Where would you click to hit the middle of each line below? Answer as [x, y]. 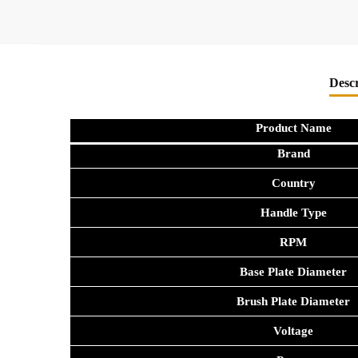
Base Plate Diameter [294, 272]
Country [293, 183]
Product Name [293, 128]
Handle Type [293, 213]
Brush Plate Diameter [294, 302]
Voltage [294, 331]
